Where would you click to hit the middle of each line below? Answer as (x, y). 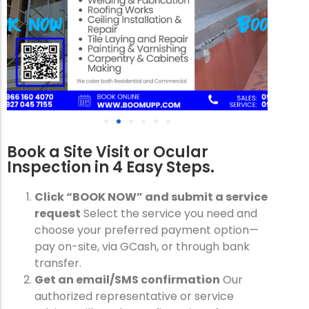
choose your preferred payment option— (147, 230)
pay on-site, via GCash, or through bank (142, 246)
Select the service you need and (169, 213)
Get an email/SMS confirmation (127, 279)
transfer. (58, 263)
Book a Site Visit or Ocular (108, 152)
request (58, 213)
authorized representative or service (134, 296)
